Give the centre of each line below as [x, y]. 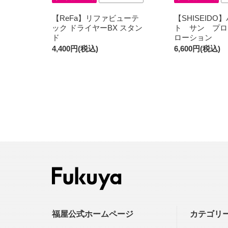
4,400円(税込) [75, 48]
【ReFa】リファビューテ [95, 18]
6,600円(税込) [197, 48]
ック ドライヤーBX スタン [97, 27]
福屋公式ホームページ [93, 214]
